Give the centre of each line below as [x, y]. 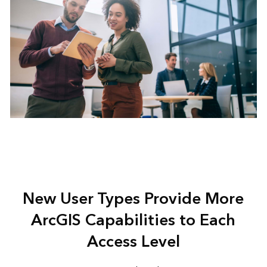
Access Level [133, 242]
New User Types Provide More [133, 199]
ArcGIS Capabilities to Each [133, 220]
